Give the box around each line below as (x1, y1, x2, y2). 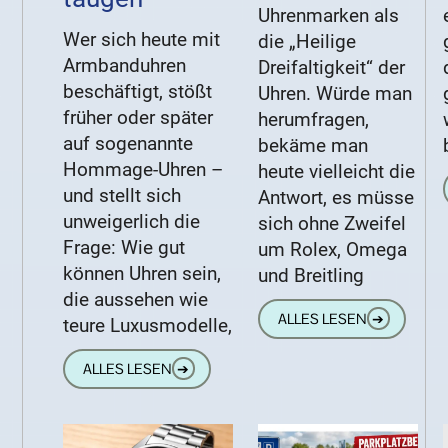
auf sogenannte (63, 132, 194, 156)
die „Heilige (258, 30, 357, 54)
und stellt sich (63, 184, 182, 208)
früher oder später (63, 106, 214, 130)
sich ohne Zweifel (258, 212, 407, 236)
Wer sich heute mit (63, 28, 221, 52)
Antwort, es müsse (258, 186, 415, 210)
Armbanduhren (63, 54, 187, 78)
